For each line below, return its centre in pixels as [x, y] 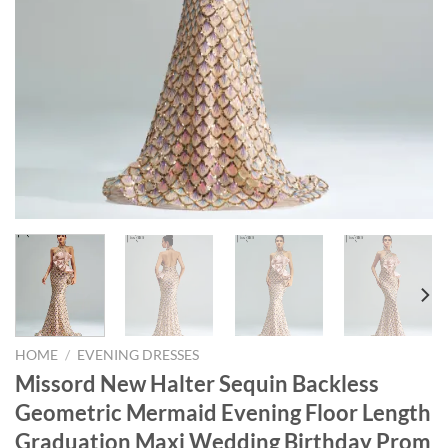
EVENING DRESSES [138, 354]
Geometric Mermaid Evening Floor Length [223, 413]
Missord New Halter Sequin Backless [197, 384]
